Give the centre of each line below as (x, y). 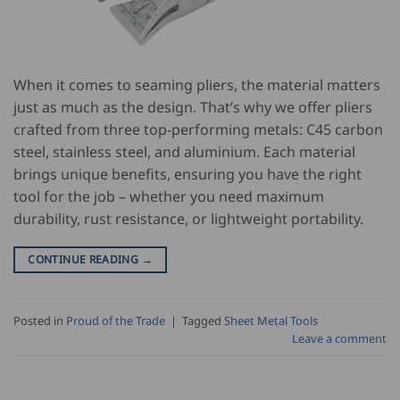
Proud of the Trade (116, 321)
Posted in (40, 321)
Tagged (203, 321)
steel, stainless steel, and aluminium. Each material (184, 151)
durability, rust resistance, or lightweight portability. (188, 218)
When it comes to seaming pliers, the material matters (197, 84)
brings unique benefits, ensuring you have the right (187, 174)
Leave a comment (339, 339)
